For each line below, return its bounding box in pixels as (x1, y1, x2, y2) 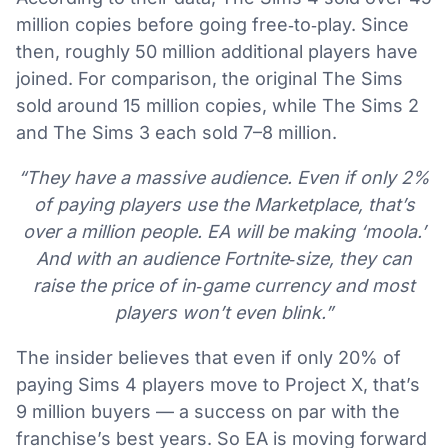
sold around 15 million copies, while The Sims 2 (16, 95, 419, 117)
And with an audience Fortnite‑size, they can (36, 248, 412, 270)
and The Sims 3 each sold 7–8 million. (16, 122, 337, 144)
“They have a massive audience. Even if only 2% (18, 167, 430, 189)
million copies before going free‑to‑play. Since (16, 14, 409, 36)
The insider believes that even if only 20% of (16, 347, 401, 369)
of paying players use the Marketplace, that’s (33, 194, 415, 216)
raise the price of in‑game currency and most (33, 275, 415, 297)
